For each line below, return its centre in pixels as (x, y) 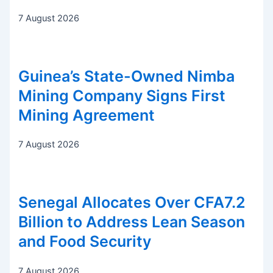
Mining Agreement (87, 115)
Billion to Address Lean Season (132, 222)
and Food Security (85, 241)
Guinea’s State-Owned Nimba (127, 76)
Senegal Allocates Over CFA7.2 (132, 202)
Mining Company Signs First (122, 95)
